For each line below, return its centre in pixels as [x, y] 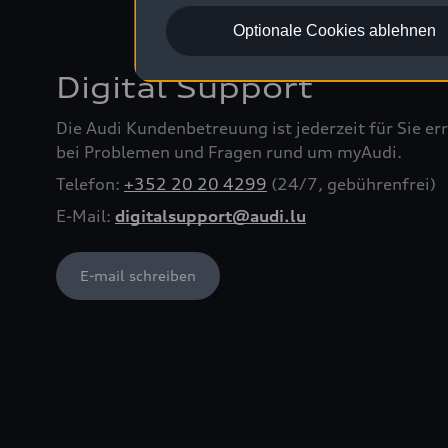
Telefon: [90, 184]
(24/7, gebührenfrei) [351, 184]
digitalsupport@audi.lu [210, 216]
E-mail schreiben [138, 275]
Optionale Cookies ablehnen [335, 30]
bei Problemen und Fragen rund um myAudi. [229, 152]
